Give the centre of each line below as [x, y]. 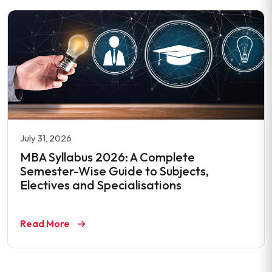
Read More [46, 223]
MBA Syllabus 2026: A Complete [107, 157]
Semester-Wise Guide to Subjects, [114, 171]
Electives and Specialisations [101, 185]
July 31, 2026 [46, 138]
